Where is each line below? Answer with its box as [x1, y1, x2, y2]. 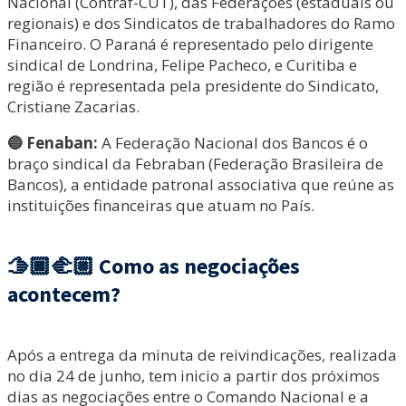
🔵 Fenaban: [7, 132, 98, 154]
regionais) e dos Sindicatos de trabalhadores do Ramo [7, 13, 395, 34]
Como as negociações [99, 252, 300, 281]
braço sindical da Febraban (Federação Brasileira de [7, 153, 383, 175]
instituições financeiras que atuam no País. [7, 195, 314, 217]
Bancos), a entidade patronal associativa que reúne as [7, 174, 394, 196]
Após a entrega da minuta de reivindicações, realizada [7, 344, 397, 366]
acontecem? [7, 280, 121, 309]
